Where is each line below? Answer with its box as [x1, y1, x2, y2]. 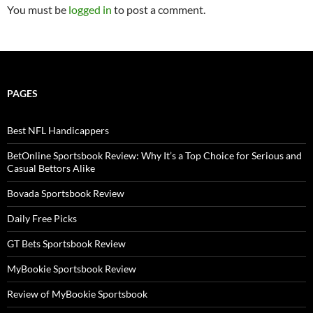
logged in [68, 3, 112, 16]
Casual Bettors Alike [7, 162, 95, 174]
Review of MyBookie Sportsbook [7, 288, 147, 300]
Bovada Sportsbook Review [7, 187, 124, 199]
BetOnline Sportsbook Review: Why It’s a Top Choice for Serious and [7, 150, 302, 161]
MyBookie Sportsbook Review [7, 263, 136, 275]
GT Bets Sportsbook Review [7, 238, 126, 249]
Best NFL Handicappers [7, 124, 109, 136]
